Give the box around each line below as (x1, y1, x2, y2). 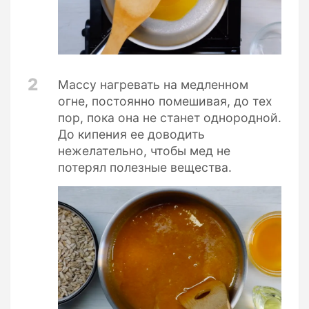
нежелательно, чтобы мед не (58, 143, 230, 158)
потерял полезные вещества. (58, 159, 232, 175)
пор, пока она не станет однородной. (58, 110, 281, 125)
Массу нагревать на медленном (58, 77, 248, 92)
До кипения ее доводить (58, 126, 205, 141)
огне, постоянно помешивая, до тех (58, 93, 272, 108)
